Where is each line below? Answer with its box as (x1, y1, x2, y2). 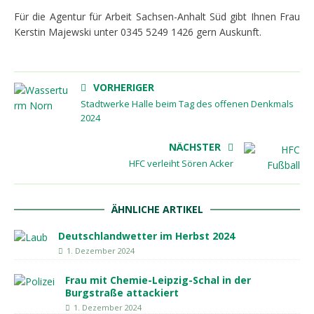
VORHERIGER (93, 81, 154, 94)
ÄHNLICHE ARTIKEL (111, 203, 203, 216)
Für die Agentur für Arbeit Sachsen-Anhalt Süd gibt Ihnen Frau (14, 10, 300, 23)
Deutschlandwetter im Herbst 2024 (58, 229, 235, 243)
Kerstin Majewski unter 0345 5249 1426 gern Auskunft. (14, 25, 261, 39)
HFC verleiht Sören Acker (129, 157, 233, 170)
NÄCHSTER (169, 140, 221, 153)
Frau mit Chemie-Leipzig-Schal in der (65, 273, 251, 287)
